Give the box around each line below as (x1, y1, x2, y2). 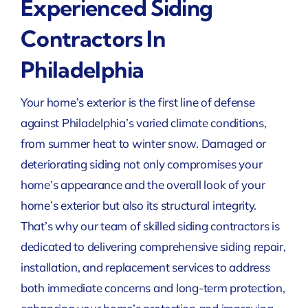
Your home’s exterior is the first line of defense (20, 94, 255, 109)
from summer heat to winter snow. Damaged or (20, 135, 267, 151)
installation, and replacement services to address (20, 259, 270, 274)
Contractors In (20, 24, 165, 52)
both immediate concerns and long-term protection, (20, 280, 285, 295)
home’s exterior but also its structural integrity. (20, 197, 257, 212)
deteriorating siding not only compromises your (20, 156, 263, 171)
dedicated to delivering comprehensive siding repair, (20, 239, 286, 254)
